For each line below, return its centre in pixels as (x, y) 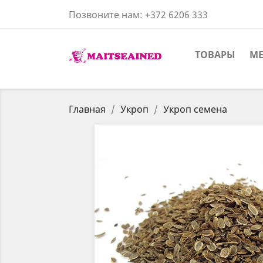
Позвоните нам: (107, 15)
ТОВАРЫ (215, 55)
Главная (87, 109)
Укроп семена (195, 109)
